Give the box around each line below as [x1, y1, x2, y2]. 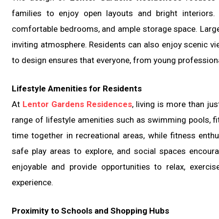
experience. [12, 177, 53, 188]
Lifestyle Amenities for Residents [12, 84, 142, 94]
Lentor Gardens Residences [22, 99, 132, 109]
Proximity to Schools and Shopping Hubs [12, 206, 169, 216]
